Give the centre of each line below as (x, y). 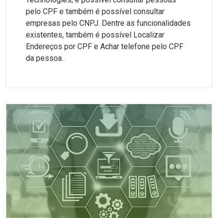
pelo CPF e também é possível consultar (95, 11)
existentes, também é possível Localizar (95, 35)
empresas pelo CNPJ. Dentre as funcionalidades (108, 23)
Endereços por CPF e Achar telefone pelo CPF (105, 46)
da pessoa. (45, 58)
